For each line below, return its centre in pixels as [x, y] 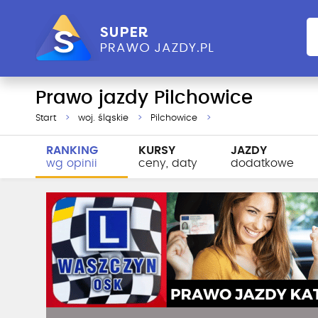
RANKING [72, 150]
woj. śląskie [103, 118]
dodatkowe [262, 163]
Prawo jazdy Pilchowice [144, 98]
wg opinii [72, 163]
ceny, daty [168, 163]
